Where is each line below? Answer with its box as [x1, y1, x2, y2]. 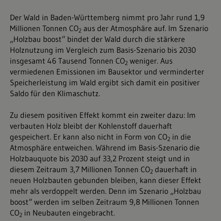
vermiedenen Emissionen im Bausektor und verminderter [10, 67, 204, 77]
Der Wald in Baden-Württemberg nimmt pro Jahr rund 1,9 [10, 12, 205, 23]
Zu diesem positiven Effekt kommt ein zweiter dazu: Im [10, 110, 196, 120]
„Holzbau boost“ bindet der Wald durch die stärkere [10, 34, 185, 44]
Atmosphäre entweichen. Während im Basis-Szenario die [10, 143, 200, 153]
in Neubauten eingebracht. [22, 208, 115, 218]
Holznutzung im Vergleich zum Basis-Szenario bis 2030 [10, 45, 196, 55]
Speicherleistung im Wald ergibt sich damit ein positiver [10, 77, 200, 88]
